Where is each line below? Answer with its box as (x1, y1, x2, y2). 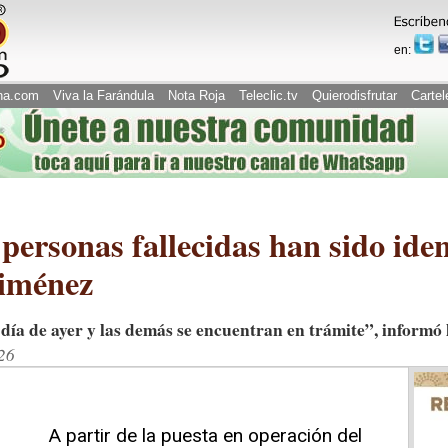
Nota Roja (168, 88, 225, 103)
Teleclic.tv (239, 88, 298, 103)
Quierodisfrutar (312, 88, 397, 103)
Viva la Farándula (53, 88, 154, 103)
